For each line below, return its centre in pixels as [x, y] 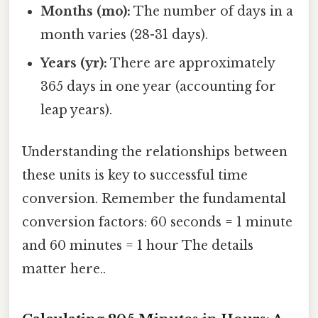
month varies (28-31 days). [125, 35]
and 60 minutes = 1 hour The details [138, 246]
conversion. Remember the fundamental [154, 199]
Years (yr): [74, 64]
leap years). [77, 110]
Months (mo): [86, 12]
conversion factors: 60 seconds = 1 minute [157, 223]
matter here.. [64, 269]
